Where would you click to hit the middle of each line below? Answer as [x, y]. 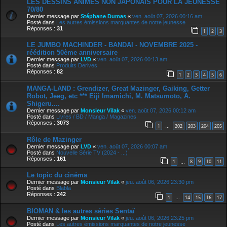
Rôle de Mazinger [54, 139]
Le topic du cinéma [57, 175]
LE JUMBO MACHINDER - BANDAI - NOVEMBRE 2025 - [112, 45]
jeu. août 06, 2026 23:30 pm [160, 182]
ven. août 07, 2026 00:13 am [132, 60]
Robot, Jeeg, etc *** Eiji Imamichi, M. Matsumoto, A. [109, 96]
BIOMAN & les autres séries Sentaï [81, 211]
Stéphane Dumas [103, 16]
